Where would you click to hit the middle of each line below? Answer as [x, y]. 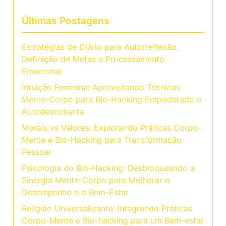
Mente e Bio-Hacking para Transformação [102, 139]
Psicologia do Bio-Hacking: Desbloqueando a [108, 168]
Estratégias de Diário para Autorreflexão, [100, 47]
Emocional [42, 71]
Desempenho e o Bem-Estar [75, 192]
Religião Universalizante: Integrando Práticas [107, 208]
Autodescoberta [53, 111]
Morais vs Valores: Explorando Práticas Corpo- [111, 127]
